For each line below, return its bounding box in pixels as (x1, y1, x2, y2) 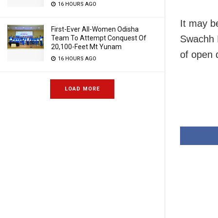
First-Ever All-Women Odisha (51, 25, 139, 33)
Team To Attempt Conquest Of (51, 34, 146, 42)
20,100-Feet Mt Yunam (51, 43, 122, 51)
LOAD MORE (65, 86, 100, 92)
